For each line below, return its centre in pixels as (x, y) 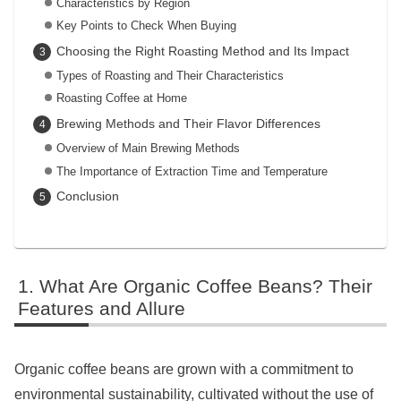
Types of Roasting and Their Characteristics (170, 75)
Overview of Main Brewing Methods (148, 148)
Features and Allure (102, 309)
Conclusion (87, 196)
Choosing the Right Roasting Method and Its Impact (202, 51)
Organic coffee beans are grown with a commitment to (184, 370)
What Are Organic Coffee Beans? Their (206, 286)
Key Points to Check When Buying (146, 26)
